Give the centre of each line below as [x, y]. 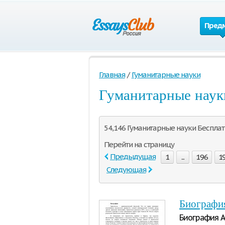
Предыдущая [133, 156]
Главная [112, 75]
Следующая [126, 170]
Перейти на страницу [139, 144]
